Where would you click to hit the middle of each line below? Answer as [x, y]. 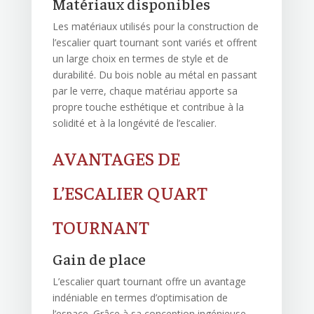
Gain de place [99, 259]
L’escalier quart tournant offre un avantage [149, 282]
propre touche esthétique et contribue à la [148, 107]
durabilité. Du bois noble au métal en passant [155, 75]
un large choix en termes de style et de [140, 59]
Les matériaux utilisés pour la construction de [155, 27]
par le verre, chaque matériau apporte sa [145, 91]
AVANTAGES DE [116, 158]
